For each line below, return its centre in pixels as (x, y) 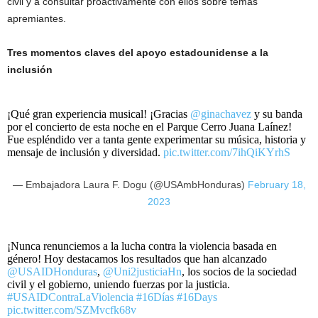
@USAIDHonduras (52, 272)
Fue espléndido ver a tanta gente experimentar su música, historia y (157, 139)
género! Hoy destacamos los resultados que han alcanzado (137, 259)
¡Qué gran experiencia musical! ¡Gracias (99, 114)
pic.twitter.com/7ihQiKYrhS (227, 152)
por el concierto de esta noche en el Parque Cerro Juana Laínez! (149, 127)
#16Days (197, 297)
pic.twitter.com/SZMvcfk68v (72, 310)
